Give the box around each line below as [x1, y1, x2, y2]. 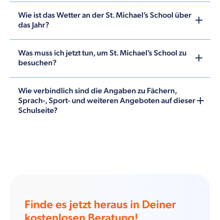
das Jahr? [18, 20, 49, 30]
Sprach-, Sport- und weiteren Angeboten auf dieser [18, 96, 195, 106]
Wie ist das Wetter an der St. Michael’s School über [18, 10, 192, 20]
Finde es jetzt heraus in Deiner [25, 197, 176, 212]
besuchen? [18, 58, 56, 68]
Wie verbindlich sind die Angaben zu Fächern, [18, 86, 177, 96]
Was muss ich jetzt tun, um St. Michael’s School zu [18, 48, 187, 58]
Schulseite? [18, 106, 57, 115]
